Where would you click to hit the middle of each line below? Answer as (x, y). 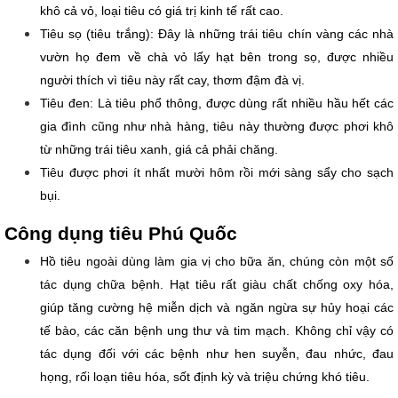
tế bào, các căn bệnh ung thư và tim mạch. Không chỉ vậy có (217, 331)
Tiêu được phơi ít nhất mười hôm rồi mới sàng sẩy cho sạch (217, 173)
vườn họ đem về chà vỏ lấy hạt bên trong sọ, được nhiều (217, 57)
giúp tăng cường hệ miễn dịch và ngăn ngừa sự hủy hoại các (217, 308)
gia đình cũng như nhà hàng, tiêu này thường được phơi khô (217, 127)
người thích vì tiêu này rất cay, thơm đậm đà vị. (172, 80)
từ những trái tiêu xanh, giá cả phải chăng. (159, 150)
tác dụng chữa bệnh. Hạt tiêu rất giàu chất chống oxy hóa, (217, 285)
